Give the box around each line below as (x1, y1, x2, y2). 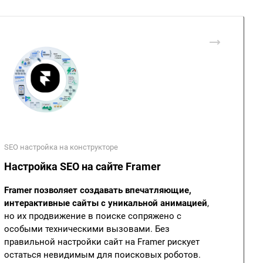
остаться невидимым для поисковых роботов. (4, 249, 201, 260)
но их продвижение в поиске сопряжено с (4, 211, 181, 221)
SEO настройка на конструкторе (4, 143, 118, 151)
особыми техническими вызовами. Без (4, 224, 170, 234)
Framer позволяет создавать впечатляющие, (4, 185, 191, 195)
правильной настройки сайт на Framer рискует (4, 237, 200, 247)
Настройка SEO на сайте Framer (4, 160, 161, 173)
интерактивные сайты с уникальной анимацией (4, 198, 207, 208)
